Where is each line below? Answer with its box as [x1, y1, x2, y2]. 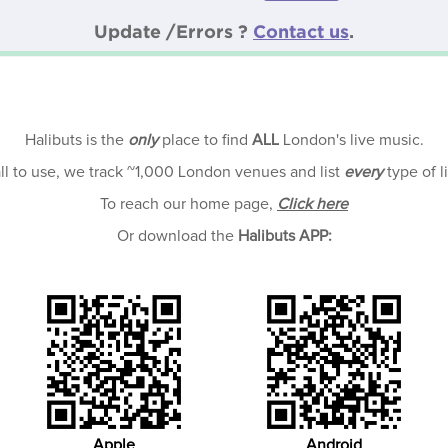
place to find [157, 132, 252, 148]
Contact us [253, 21, 349, 41]
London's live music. [278, 132, 424, 148]
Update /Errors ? [94, 21, 253, 41]
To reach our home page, [100, 196, 277, 212]
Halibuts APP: [237, 228, 332, 244]
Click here [277, 196, 348, 212]
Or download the [116, 228, 238, 244]
